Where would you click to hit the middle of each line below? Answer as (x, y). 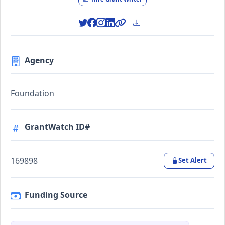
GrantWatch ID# (57, 127)
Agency (39, 60)
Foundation (32, 93)
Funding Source (56, 195)
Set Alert (192, 160)
